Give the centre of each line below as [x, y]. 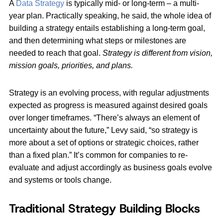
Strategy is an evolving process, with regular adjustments [109, 93]
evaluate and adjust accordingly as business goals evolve [111, 168]
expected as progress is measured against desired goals [108, 106]
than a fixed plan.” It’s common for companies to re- [98, 155]
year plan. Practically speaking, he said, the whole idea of [110, 16]
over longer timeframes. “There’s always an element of [104, 118]
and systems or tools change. [60, 180]
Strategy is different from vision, [158, 53]
